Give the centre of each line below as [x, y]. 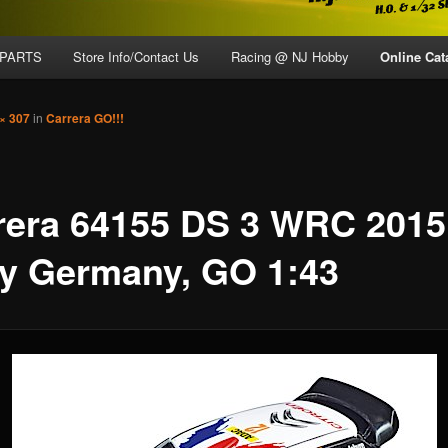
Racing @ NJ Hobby [289, 57]
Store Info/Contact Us [136, 57]
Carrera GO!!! [85, 118]
